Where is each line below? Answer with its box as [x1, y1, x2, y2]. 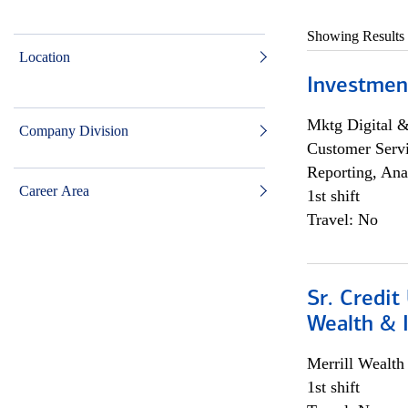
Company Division [19, 123, 128, 138]
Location [19, 49, 70, 65]
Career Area [19, 183, 89, 199]
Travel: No [306, 210, 378, 229]
